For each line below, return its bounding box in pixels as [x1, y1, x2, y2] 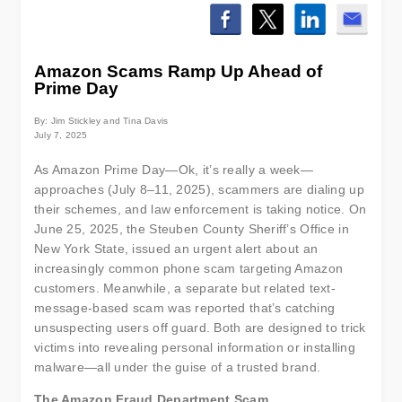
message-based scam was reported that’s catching [34, 301, 336, 315]
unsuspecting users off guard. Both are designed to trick [34, 320, 366, 335]
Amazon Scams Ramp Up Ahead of [34, 62, 322, 81]
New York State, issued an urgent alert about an [34, 241, 319, 256]
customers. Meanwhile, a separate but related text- [34, 281, 336, 295]
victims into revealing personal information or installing [34, 340, 355, 354]
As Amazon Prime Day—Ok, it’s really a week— [34, 162, 314, 177]
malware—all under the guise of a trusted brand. [34, 360, 321, 374]
